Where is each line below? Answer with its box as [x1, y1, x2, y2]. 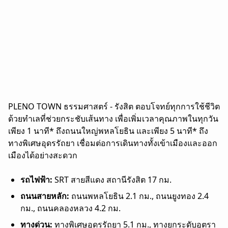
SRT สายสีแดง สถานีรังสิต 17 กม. [54, 174, 172, 186]
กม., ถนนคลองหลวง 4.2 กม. [20, 203, 121, 214]
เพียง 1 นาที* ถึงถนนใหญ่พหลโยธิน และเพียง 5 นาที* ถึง [8, 125, 208, 137]
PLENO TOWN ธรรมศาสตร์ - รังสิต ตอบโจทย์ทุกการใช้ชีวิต [8, 101, 220, 112]
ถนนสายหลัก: [20, 190, 69, 202]
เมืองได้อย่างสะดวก [8, 150, 77, 161]
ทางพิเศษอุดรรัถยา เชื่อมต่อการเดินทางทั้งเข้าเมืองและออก [8, 137, 217, 149]
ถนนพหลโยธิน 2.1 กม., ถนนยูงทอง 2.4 [69, 190, 209, 202]
